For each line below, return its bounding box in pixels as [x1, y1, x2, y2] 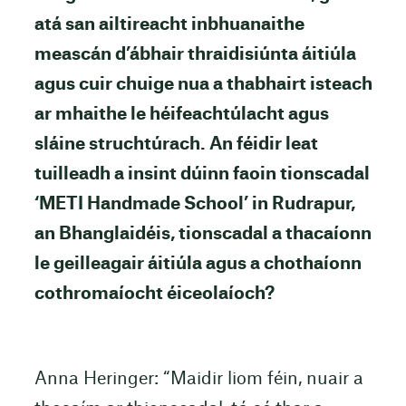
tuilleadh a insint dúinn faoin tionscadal [34, 166, 370, 184]
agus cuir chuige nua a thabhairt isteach [34, 76, 372, 94]
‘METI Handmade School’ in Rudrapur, [34, 196, 355, 214]
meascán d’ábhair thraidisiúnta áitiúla [34, 46, 356, 64]
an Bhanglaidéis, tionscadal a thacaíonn [34, 226, 372, 244]
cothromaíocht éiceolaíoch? [34, 285, 275, 304]
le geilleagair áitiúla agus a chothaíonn [34, 256, 362, 274]
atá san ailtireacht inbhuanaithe [34, 16, 304, 34]
